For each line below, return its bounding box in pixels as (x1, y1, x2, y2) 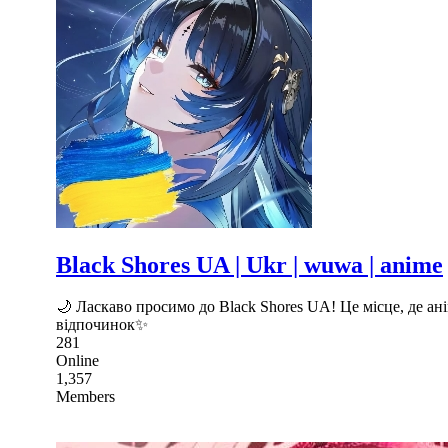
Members (56, 388, 115, 406)
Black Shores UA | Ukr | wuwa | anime (56, 251, 443, 278)
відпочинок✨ (56, 316, 148, 334)
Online (56, 352, 99, 370)
